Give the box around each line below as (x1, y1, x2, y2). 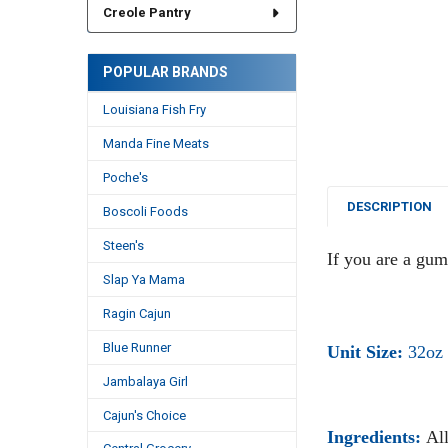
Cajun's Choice (102, 407, 186, 423)
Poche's (102, 169, 148, 185)
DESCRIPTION (347, 198, 433, 214)
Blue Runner (102, 339, 171, 355)
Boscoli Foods (102, 203, 188, 219)
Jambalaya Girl (102, 373, 188, 389)
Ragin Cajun (102, 305, 171, 321)
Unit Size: (326, 342, 403, 363)
